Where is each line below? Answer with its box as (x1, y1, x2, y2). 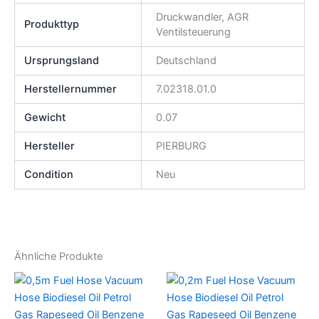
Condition (24, 167, 74, 181)
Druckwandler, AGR (155, 10, 249, 23)
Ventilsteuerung (155, 25, 231, 38)
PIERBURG (155, 139, 206, 152)
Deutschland (155, 53, 216, 67)
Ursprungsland (24, 53, 100, 67)
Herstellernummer (24, 82, 117, 95)
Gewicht (24, 110, 66, 124)
